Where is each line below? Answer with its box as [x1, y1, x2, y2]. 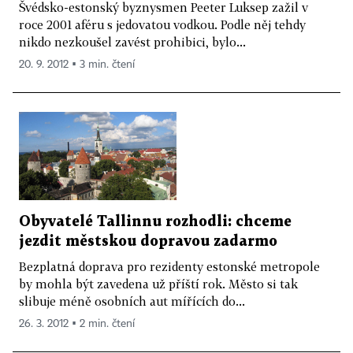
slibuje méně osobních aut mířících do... [19, 294, 245, 309]
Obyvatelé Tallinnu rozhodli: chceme [19, 215, 292, 229]
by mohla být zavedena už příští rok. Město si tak [19, 277, 298, 292]
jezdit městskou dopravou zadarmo [19, 235, 277, 249]
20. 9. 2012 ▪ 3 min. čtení [19, 58, 135, 70]
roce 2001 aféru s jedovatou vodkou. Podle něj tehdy [19, 17, 306, 32]
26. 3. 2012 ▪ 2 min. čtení [19, 318, 135, 330]
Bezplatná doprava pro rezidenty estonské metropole [19, 259, 320, 274]
